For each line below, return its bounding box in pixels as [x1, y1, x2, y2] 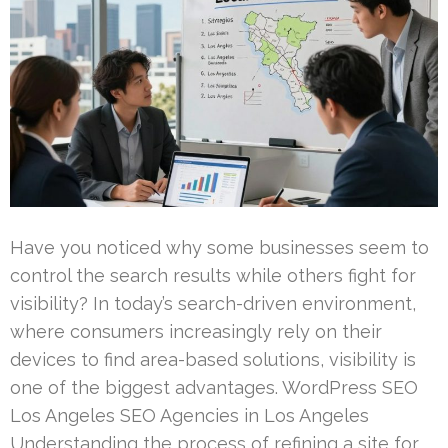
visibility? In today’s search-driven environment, [10, 293, 416, 315]
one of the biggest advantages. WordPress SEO [10, 377, 418, 399]
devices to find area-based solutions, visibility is [10, 349, 416, 371]
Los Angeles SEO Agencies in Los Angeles [10, 405, 369, 427]
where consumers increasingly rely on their [10, 321, 382, 343]
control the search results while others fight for [10, 265, 416, 287]
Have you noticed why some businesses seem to [10, 237, 429, 259]
